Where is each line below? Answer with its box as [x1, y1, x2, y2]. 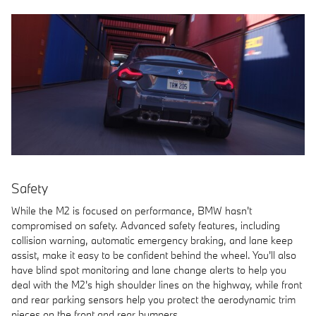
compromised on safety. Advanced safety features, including [11, 219, 280, 233]
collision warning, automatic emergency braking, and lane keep [11, 233, 293, 248]
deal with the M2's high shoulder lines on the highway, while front [11, 278, 302, 292]
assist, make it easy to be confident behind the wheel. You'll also [11, 248, 296, 262]
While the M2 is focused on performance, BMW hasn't [11, 204, 252, 218]
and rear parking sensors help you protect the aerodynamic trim [11, 293, 296, 307]
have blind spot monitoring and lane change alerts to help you [11, 263, 286, 277]
